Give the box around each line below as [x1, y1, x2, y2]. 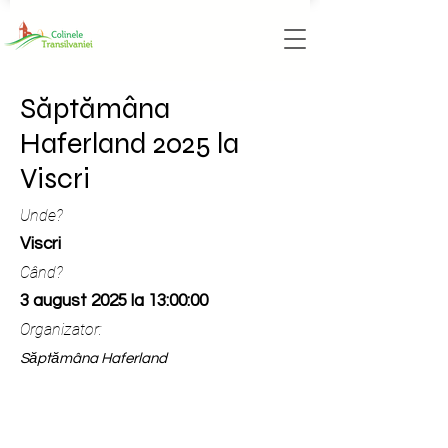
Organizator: [20, 320, 102, 339]
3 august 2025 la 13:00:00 [20, 292, 208, 310]
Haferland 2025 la [20, 126, 239, 161]
